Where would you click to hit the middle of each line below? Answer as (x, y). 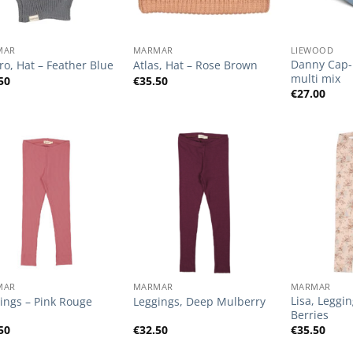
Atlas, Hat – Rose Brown (195, 65)
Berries (309, 314)
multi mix (315, 78)
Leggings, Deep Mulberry (199, 302)
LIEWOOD (312, 50)
